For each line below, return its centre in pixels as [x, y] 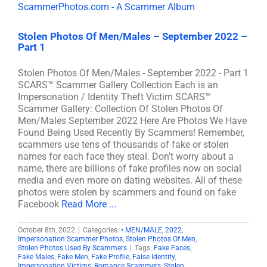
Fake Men [73, 257]
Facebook [40, 204]
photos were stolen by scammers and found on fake [127, 192]
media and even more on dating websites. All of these [130, 180]
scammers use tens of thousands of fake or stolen [123, 145]
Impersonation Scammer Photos [70, 239]
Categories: [102, 230]
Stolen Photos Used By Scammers [72, 248]
